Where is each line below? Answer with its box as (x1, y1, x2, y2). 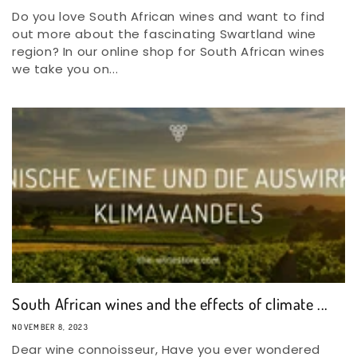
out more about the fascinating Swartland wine (12, 25, 317, 42)
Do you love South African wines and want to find (12, 8, 325, 25)
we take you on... (12, 61, 119, 77)
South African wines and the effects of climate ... (12, 293, 328, 314)
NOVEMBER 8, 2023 (12, 322, 88, 331)
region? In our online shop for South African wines (12, 43, 326, 60)
